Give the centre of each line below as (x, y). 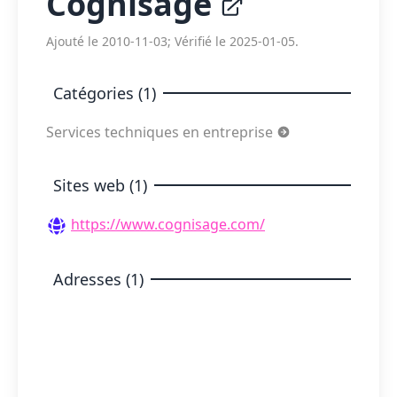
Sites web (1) (100, 185)
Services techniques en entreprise (161, 132)
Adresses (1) (98, 279)
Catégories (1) (105, 93)
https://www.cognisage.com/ (168, 224)
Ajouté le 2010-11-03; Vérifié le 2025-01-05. (172, 41)
